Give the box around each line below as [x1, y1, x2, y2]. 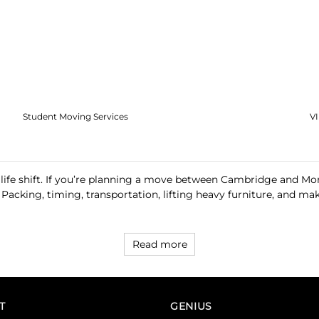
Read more [132, 238, 187, 251]
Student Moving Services [23, 110, 129, 122]
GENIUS [170, 300, 213, 313]
